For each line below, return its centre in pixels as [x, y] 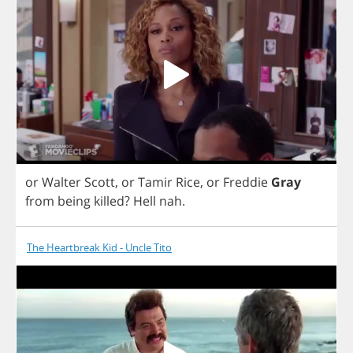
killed [109, 201]
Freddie [245, 182]
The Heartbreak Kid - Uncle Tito [99, 248]
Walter [61, 182]
